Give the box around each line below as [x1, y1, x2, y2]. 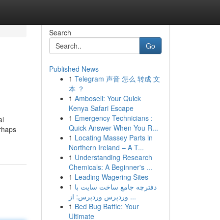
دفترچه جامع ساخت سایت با [74, 182, 157, 192]
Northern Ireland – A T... [68, 142, 144, 152]
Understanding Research [74, 152, 152, 162]
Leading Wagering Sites [74, 172, 148, 182]
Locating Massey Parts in [74, 133, 153, 142]
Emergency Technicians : [74, 113, 153, 123]
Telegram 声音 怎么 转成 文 [74, 74, 160, 83]
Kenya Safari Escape [68, 103, 134, 113]
